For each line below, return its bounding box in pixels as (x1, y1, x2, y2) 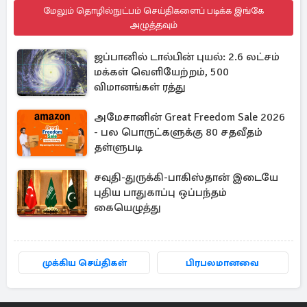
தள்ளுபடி (94, 140, 143, 154)
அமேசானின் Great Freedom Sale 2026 (94, 110, 285, 124)
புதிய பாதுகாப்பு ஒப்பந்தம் (94, 186, 227, 199)
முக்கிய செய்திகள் (42, 257, 127, 269)
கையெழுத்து (94, 201, 161, 214)
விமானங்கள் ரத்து (94, 80, 186, 94)
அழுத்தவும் (130, 19, 177, 31)
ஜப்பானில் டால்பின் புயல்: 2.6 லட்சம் (94, 50, 280, 64)
